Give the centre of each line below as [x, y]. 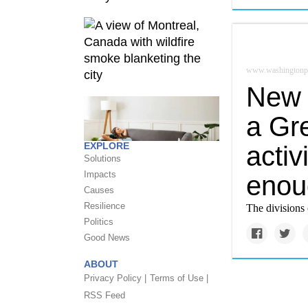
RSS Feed [104, 295]
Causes [99, 190]
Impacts [100, 174]
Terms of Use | [179, 278]
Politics [99, 222]
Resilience [104, 206]
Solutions [102, 158]
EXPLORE [107, 146]
